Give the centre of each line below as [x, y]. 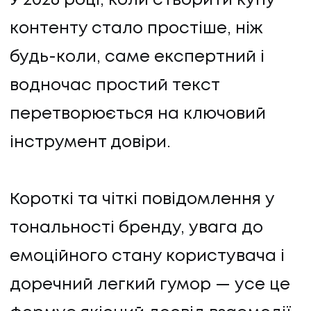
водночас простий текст [115, 86]
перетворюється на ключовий [138, 115]
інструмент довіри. [90, 143]
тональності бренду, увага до [136, 228]
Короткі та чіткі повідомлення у [142, 200]
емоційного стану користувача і [147, 257]
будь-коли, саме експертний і [137, 58]
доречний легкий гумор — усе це [150, 285]
